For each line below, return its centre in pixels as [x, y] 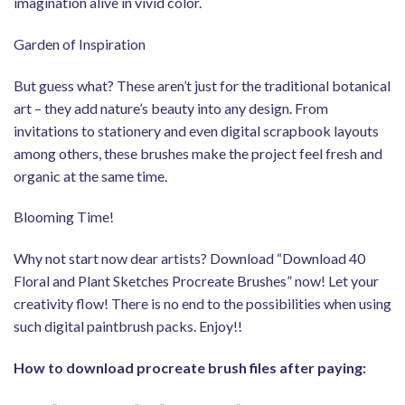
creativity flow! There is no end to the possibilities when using [202, 304]
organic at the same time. [90, 175]
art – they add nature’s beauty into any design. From [171, 108]
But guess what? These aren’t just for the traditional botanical [202, 85]
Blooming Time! [64, 217]
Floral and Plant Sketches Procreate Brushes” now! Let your [196, 281]
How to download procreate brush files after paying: [190, 367]
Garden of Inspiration [80, 43]
